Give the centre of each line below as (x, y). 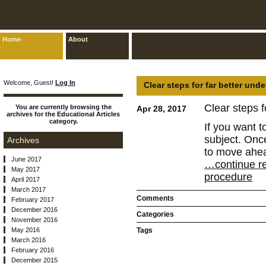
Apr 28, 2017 (161, 109)
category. (63, 121)
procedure (228, 177)
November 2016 (34, 219)
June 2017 (26, 159)
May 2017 (26, 169)
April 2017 (26, 179)
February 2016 (33, 250)
